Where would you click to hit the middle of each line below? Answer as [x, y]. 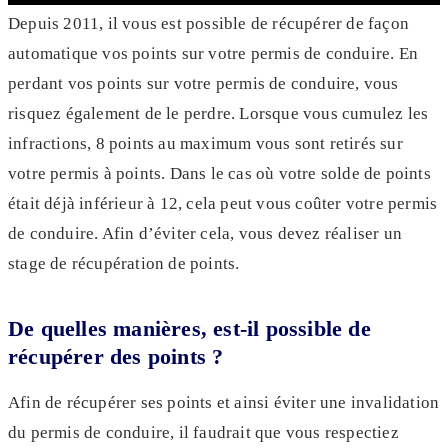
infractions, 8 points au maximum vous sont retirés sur [205, 143]
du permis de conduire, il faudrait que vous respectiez [203, 432]
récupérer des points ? [116, 356]
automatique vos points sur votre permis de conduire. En [213, 53]
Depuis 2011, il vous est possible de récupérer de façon [209, 23]
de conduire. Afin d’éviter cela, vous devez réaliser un [205, 233]
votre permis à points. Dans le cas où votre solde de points [219, 173]
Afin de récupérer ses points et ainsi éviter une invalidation [224, 402]
